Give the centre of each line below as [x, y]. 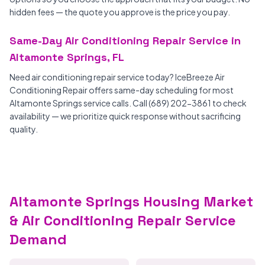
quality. [24, 129]
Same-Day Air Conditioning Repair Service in [125, 41]
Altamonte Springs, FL [67, 57]
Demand [38, 239]
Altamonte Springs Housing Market [131, 201]
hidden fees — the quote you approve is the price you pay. [120, 12]
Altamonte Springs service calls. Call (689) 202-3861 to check [128, 103]
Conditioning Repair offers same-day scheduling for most [122, 90]
